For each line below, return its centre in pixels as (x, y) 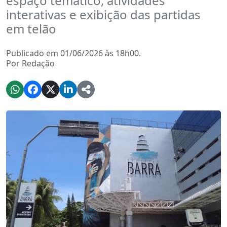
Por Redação (30, 63)
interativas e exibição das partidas (103, 14)
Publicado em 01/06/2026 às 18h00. (73, 53)
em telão (31, 29)
